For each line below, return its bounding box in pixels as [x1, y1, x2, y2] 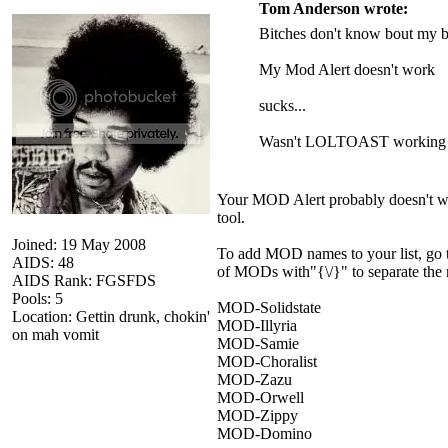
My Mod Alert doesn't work [259, 60, 435, 78]
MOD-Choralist [217, 352, 317, 370]
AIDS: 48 [12, 253, 74, 271]
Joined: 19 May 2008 [12, 235, 146, 253]
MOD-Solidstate [217, 298, 321, 316]
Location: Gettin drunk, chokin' [12, 307, 210, 325]
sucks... [259, 96, 306, 114]
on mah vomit [12, 325, 99, 343]
